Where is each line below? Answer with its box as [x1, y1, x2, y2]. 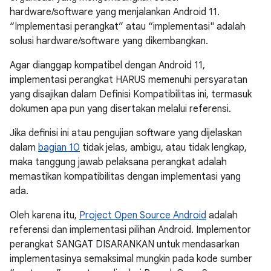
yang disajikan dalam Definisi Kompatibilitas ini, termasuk [10, 88, 252, 100]
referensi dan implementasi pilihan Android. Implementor [10, 224, 251, 236]
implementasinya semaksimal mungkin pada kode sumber [10, 253, 252, 265]
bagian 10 [38, 142, 80, 154]
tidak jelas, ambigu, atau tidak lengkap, [80, 142, 247, 154]
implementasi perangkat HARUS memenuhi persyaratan [10, 74, 247, 86]
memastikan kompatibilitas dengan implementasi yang [10, 171, 241, 183]
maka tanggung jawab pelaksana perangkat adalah [10, 156, 227, 168]
